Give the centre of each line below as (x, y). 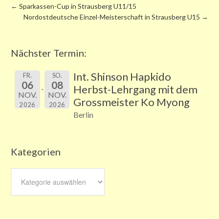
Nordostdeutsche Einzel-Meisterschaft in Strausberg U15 (112, 17)
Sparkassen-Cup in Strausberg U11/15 (77, 6)
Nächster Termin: (49, 53)
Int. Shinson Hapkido (122, 77)
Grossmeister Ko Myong (132, 102)
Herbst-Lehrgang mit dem (136, 89)
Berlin (84, 115)
